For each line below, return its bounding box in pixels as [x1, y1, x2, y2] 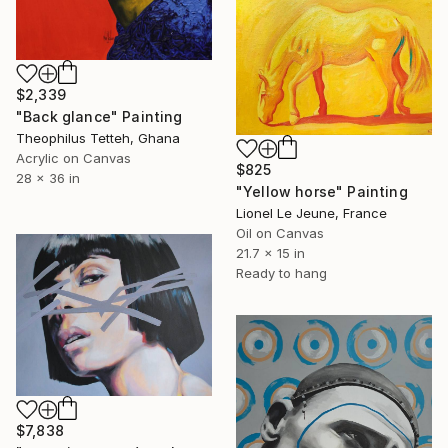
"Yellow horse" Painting [236, 182, 408, 200]
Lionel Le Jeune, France [236, 204, 387, 221]
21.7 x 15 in [236, 244, 305, 261]
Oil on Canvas [236, 224, 324, 241]
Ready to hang [236, 264, 327, 281]
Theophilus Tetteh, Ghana [16, 129, 180, 146]
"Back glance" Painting [16, 107, 183, 125]
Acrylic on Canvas [16, 149, 131, 166]
